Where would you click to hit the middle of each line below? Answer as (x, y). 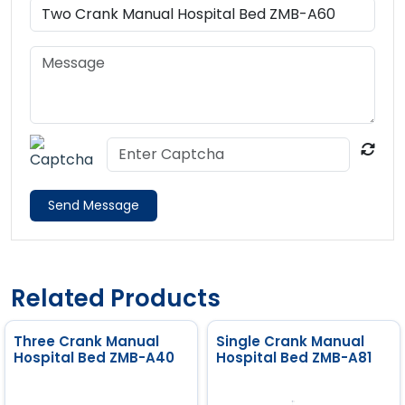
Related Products (116, 298)
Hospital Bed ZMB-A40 (94, 357)
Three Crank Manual (86, 341)
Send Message (94, 205)
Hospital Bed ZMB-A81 (294, 357)
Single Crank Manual (290, 341)
